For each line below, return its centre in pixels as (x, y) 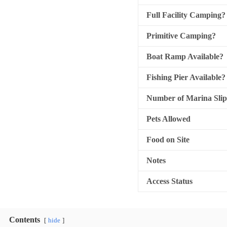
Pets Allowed (168, 119)
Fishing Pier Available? (186, 77)
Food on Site (168, 140)
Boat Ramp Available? (185, 56)
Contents (25, 220)
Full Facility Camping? (186, 15)
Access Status (169, 181)
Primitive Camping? (181, 36)
